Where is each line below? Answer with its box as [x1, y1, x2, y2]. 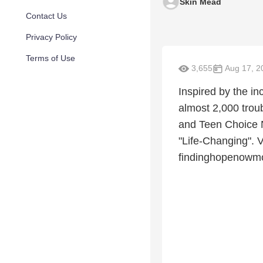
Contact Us [26, 11, 67, 21]
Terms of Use [26, 53, 75, 63]
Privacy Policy [26, 32, 77, 42]
